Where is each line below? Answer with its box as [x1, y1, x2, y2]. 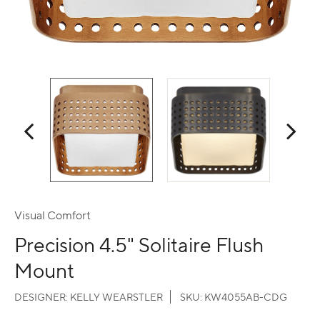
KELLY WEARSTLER [70, 290, 163, 304]
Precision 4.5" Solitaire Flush [14, 231, 264, 258]
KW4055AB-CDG [204, 290, 287, 304]
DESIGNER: [14, 290, 70, 304]
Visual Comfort [14, 207, 91, 223]
